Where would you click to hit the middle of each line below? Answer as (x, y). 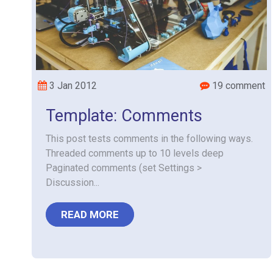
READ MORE (90, 214)
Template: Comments (124, 116)
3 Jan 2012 (72, 86)
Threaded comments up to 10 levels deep (135, 153)
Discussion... (73, 183)
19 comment (238, 86)
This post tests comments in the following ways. (149, 139)
